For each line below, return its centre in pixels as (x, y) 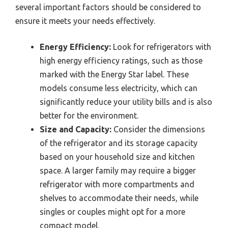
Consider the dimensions (158, 129)
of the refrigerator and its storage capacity (119, 143)
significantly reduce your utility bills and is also (126, 102)
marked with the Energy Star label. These (114, 74)
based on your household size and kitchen (117, 156)
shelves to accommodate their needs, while (119, 198)
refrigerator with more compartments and (117, 184)
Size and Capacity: (76, 129)
